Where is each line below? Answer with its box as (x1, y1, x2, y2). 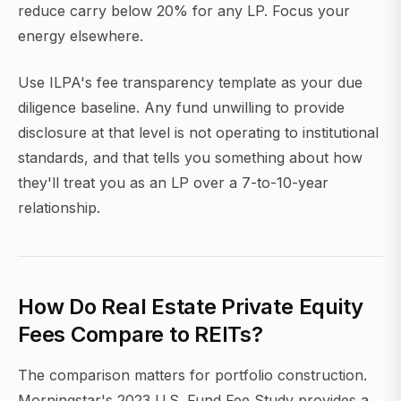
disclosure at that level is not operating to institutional (18, 124, 379, 142)
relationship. (18, 199, 100, 218)
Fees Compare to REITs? (18, 321, 263, 348)
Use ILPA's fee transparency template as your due (18, 73, 363, 92)
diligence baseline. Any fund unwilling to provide (18, 98, 345, 117)
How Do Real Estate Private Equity (18, 294, 364, 320)
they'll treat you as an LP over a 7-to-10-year (18, 174, 328, 192)
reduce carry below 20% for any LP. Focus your (18, 2, 350, 21)
